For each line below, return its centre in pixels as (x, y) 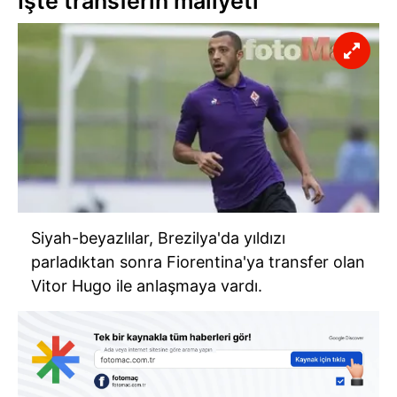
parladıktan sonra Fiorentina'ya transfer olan (198, 262)
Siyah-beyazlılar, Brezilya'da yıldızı (158, 238)
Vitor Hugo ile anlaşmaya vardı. (147, 286)
